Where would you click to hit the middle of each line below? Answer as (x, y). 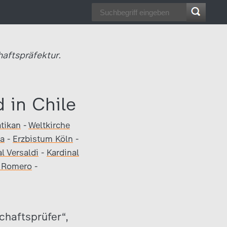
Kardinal (63, 153)
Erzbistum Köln (43, 139)
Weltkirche (49, 125)
